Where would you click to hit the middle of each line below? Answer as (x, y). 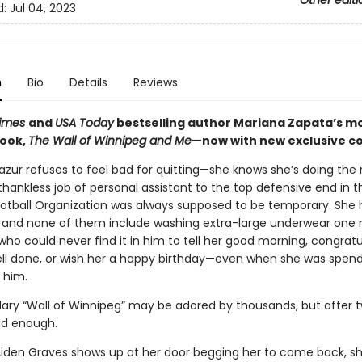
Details (88, 82)
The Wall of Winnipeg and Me (109, 141)
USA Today (84, 123)
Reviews (155, 82)
